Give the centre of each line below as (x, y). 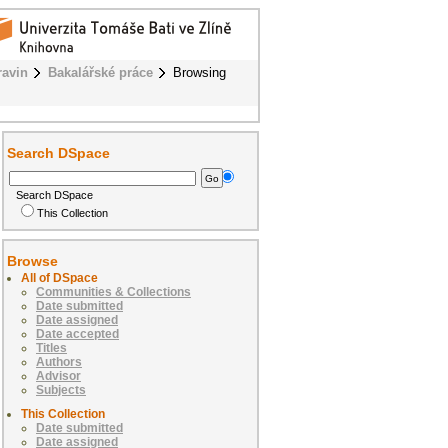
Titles (51, 348)
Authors (59, 362)
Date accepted (77, 334)
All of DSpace (59, 278)
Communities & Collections (113, 292)
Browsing (199, 72)
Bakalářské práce (100, 72)
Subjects (61, 390)
